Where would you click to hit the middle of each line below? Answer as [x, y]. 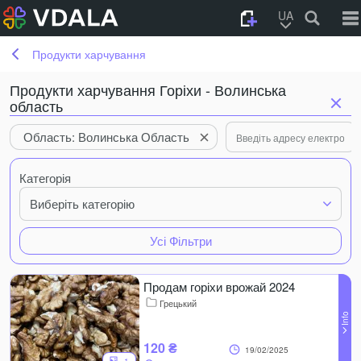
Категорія [45, 178]
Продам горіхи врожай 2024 [219, 286]
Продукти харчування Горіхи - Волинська [148, 89]
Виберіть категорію [82, 203]
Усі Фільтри [180, 241]
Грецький [178, 303]
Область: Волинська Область [106, 137]
